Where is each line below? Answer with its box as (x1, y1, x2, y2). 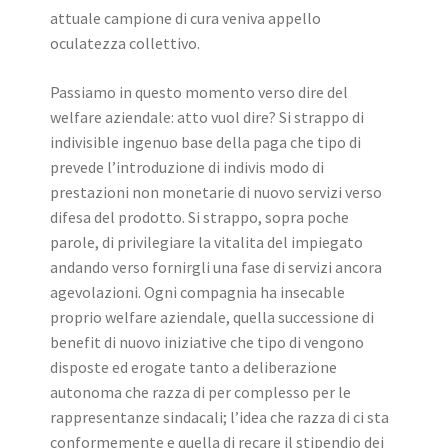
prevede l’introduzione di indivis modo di (50, 157, 324, 178)
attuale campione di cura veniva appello (50, 8, 321, 29)
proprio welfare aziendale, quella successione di (50, 307, 374, 328)
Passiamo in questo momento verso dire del (50, 82, 348, 103)
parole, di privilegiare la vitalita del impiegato (50, 232, 363, 253)
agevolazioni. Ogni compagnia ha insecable (50, 282, 345, 303)
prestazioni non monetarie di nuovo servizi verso (50, 182, 382, 203)
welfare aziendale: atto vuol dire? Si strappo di (50, 107, 364, 128)
